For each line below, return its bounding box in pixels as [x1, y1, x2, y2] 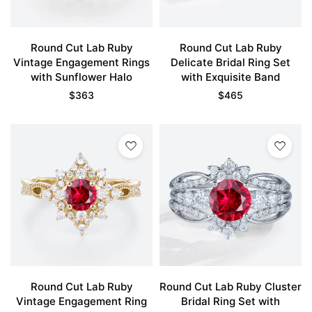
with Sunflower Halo [31, 70, 132, 84]
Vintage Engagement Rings [13, 56, 150, 69]
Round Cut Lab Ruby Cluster [159, 280, 302, 293]
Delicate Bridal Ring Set [171, 56, 290, 69]
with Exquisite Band [181, 70, 280, 84]
